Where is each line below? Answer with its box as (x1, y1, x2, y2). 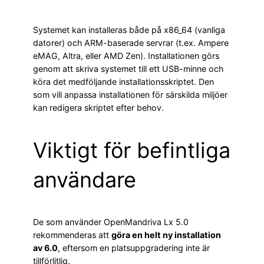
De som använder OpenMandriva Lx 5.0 (33, 217, 189, 227)
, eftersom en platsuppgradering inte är (58, 243, 210, 253)
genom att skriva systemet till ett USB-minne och (33, 64, 223, 74)
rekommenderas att (33, 230, 111, 240)
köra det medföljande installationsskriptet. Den (33, 77, 214, 87)
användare (33, 167, 136, 193)
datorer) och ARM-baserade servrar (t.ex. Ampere (33, 38, 229, 48)
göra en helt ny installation (111, 230, 221, 240)
